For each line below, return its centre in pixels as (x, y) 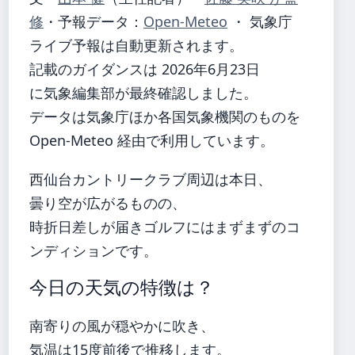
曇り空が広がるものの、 (108, 202)
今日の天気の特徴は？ (122, 287)
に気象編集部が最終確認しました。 (143, 92)
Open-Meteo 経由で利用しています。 (152, 140)
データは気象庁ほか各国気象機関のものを (165, 116)
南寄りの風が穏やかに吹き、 (122, 325)
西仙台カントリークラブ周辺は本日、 (151, 179)
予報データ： (101, 21)
